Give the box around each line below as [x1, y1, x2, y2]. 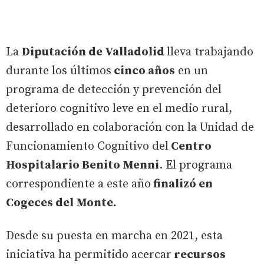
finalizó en [151, 176, 213, 192]
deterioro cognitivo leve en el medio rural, [6, 101, 232, 116]
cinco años [111, 63, 175, 78]
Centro [169, 138, 212, 154]
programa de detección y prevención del [6, 82, 222, 97]
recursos [171, 247, 226, 262]
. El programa [159, 157, 232, 173]
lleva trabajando [167, 44, 253, 60]
